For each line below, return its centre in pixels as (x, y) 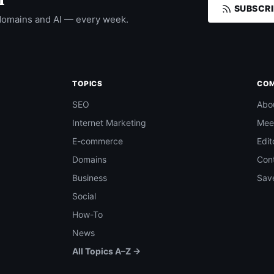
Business (89, 178)
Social (84, 196)
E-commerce (97, 141)
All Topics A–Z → (106, 251)
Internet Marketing (109, 123)
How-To (87, 214)
